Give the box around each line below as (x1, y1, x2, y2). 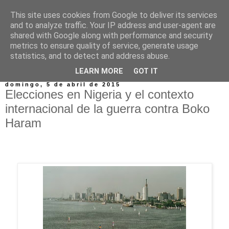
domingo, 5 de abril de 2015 (5, 81, 121, 88)
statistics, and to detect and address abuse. (10, 51, 170, 61)
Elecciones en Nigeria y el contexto (5, 87, 194, 102)
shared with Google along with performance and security (10, 31, 213, 40)
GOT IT (133, 67, 158, 76)
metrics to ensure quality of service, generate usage (10, 41, 198, 51)
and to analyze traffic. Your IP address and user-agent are (10, 20, 216, 30)
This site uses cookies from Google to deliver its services (10, 10, 217, 20)
